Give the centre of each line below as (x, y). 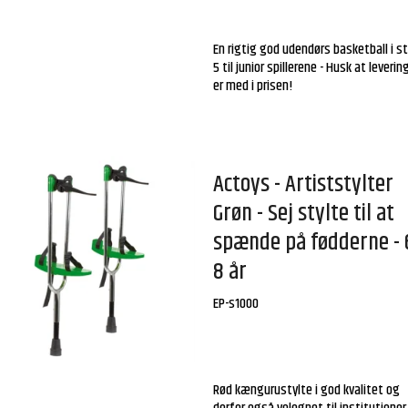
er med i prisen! (253, 87)
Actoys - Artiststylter (304, 185)
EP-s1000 (236, 303)
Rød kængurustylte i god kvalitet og (307, 390)
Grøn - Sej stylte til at (304, 214)
